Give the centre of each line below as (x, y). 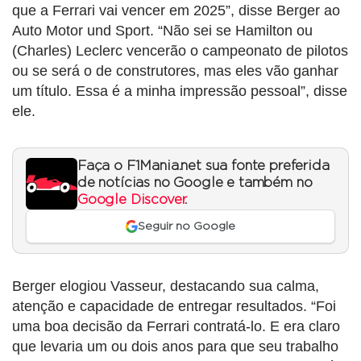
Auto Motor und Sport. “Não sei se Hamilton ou (162, 30)
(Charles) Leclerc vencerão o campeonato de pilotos (180, 50)
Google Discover (131, 199)
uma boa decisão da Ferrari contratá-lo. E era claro (176, 327)
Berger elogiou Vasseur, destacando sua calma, (166, 286)
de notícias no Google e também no (195, 183)
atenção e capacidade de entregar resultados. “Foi (174, 307)
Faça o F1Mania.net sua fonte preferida (203, 166)
